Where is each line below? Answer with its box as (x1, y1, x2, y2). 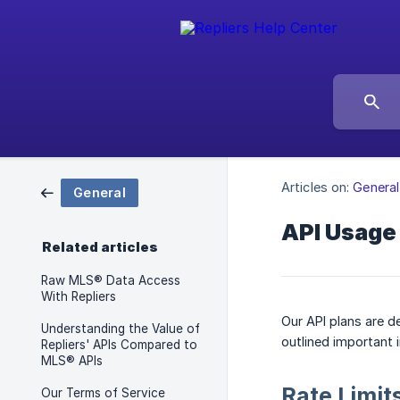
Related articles (42, 239, 158, 255)
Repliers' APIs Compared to (41, 337, 197, 352)
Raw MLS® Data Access (41, 273, 180, 287)
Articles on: (281, 179, 350, 196)
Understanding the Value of (41, 321, 200, 336)
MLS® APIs (41, 354, 103, 368)
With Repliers (41, 289, 116, 304)
